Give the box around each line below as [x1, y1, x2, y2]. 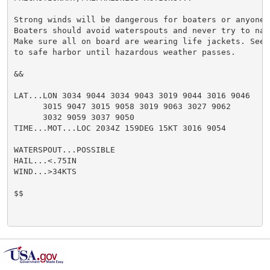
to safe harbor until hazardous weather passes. [13, 47, 236, 57]
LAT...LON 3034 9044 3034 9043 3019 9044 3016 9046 [13, 90, 250, 100]
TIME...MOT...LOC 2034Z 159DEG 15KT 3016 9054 [13, 123, 226, 133]
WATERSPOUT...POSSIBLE [13, 145, 115, 154]
